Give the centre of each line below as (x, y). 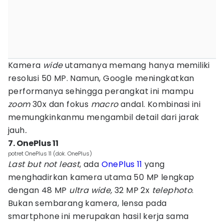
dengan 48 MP (39, 190)
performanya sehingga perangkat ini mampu (101, 91)
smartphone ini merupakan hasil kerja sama (98, 216)
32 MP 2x (133, 190)
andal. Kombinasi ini (159, 104)
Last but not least (44, 164)
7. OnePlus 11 (33, 143)
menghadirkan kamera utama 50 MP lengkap (101, 177)
